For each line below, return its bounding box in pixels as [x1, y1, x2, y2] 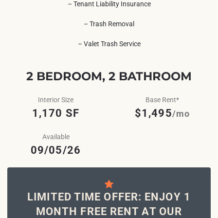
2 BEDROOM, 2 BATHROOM [26, 69, 192, 83]
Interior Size [38, 95, 73, 104]
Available [42, 132, 70, 141]
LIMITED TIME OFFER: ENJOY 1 [27, 190, 191, 203]
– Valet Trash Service [77, 39, 141, 48]
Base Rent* [145, 95, 179, 104]
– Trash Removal [84, 19, 134, 28]
